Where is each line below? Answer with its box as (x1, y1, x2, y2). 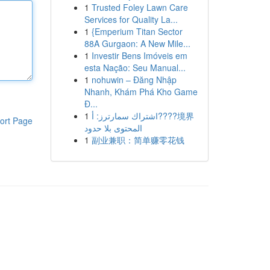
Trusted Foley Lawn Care (91, 1, 188, 13)
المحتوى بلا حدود (84, 122, 142, 134)
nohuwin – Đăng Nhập (91, 74, 177, 86)
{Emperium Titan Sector (91, 25, 183, 37)
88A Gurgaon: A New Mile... (84, 37, 190, 49)
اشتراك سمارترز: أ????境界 (91, 110, 158, 122)
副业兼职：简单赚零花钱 (91, 134, 184, 146)
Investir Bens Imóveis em (91, 49, 187, 61)
